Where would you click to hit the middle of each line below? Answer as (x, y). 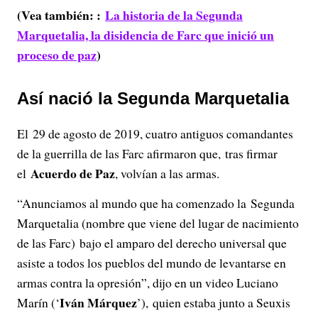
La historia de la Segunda (174, 15)
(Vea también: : (61, 15)
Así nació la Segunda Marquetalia (153, 98)
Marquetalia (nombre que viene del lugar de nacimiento (158, 223)
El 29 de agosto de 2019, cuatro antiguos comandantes (155, 133)
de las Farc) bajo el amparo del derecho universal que (152, 243)
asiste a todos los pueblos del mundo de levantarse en (152, 263)
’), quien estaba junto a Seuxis (214, 302)
